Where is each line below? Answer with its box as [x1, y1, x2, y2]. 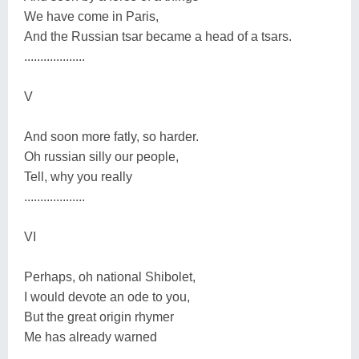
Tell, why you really [24, 169, 132, 184]
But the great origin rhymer [24, 309, 174, 324]
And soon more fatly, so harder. [24, 129, 199, 143]
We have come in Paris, [24, 9, 159, 23]
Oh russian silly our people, [24, 149, 179, 163]
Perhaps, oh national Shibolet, [24, 269, 196, 284]
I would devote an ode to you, [24, 289, 190, 304]
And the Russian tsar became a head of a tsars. [24, 29, 292, 43]
